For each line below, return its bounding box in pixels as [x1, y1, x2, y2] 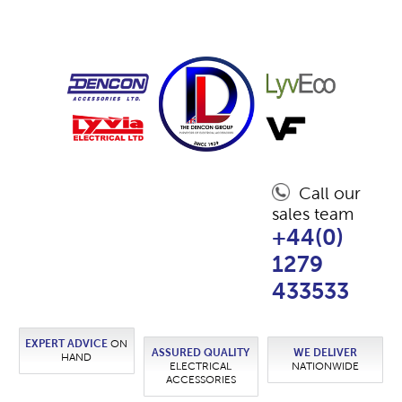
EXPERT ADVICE [25, 337, 109, 351]
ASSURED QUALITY [152, 346, 250, 360]
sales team [271, 205, 354, 224]
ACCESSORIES [165, 373, 236, 387]
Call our [298, 184, 361, 204]
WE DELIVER [293, 346, 357, 360]
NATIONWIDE [291, 360, 359, 373]
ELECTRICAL [170, 360, 232, 373]
